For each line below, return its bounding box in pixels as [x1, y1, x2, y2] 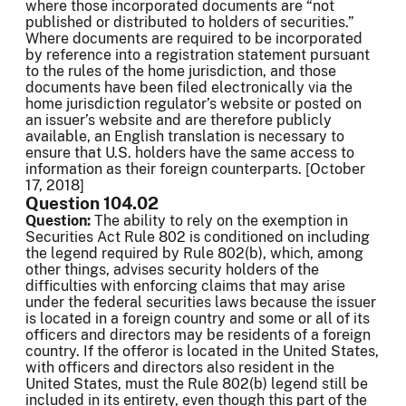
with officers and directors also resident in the [25, 359, 334, 377]
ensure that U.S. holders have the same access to [25, 144, 354, 162]
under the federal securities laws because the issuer [25, 294, 376, 312]
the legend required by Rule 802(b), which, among [25, 245, 363, 263]
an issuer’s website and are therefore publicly [25, 111, 332, 130]
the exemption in [237, 212, 348, 230]
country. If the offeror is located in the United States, [25, 343, 379, 361]
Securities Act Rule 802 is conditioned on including [25, 228, 370, 246]
